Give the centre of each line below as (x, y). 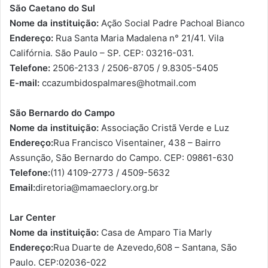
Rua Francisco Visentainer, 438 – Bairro (137, 142)
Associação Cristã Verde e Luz (164, 127)
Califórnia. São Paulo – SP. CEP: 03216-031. (102, 53)
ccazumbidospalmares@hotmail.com (118, 83)
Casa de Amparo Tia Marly (155, 232)
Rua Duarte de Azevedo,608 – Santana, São (145, 247)
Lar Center (33, 217)
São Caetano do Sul (52, 8)
